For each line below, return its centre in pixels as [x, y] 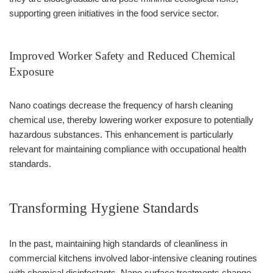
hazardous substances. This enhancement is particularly [121, 134]
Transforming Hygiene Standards [104, 208]
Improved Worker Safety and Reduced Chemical [122, 55]
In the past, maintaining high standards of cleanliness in [118, 243]
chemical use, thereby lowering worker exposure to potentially [131, 119]
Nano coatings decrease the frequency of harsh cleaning [121, 105]
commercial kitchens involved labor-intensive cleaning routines [133, 258]
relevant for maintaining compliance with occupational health [128, 149]
